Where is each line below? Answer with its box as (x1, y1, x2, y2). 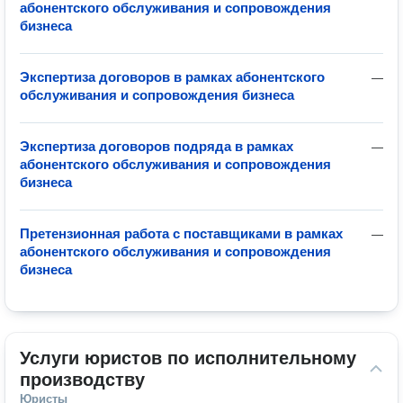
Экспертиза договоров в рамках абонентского (20, 69, 325, 85)
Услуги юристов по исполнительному (20, 348, 356, 368)
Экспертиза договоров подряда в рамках (20, 139, 293, 154)
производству (20, 370, 145, 390)
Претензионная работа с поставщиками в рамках (20, 226, 343, 241)
